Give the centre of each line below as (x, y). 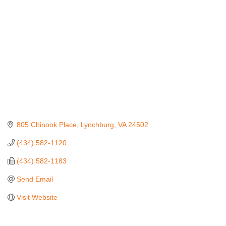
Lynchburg (97, 124)
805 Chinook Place (46, 124)
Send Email (35, 179)
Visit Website (37, 197)
